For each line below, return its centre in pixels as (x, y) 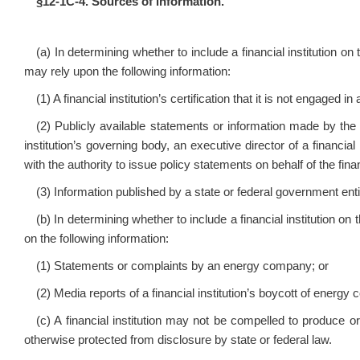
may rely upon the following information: (127, 72)
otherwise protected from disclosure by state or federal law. (178, 340)
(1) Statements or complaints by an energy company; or (182, 266)
